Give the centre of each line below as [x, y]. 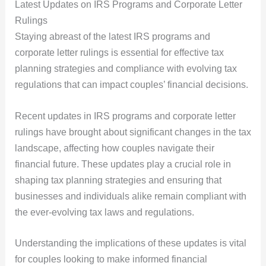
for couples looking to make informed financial [111, 259]
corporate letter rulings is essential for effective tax [119, 52]
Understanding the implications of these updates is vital [130, 243]
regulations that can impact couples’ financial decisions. [131, 84]
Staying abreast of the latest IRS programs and [112, 36]
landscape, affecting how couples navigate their [114, 148]
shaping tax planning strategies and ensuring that [118, 180]
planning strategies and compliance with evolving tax [126, 68]
